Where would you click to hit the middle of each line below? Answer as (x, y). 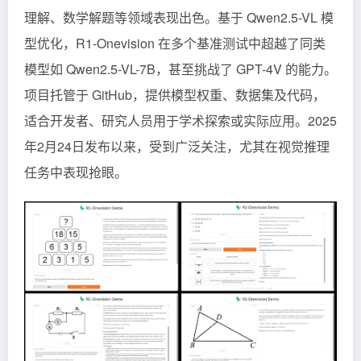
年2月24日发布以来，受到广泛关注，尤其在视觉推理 (177, 146)
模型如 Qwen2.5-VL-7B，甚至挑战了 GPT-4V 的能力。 (180, 68)
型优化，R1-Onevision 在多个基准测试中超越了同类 (175, 43)
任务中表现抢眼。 (76, 172)
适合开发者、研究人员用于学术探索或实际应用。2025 (180, 120)
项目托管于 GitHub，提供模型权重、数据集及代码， (175, 94)
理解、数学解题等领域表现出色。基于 (135, 17)
